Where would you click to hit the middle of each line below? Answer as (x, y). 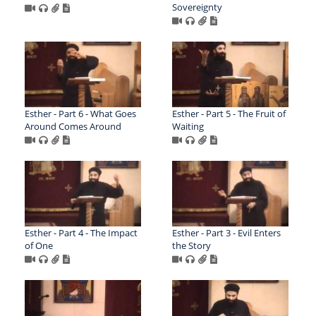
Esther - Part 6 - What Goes (80, 114)
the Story (191, 246)
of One (39, 246)
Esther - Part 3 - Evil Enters (226, 233)
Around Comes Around (73, 127)
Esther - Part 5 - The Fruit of (229, 114)
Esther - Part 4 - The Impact (81, 233)
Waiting (188, 127)
